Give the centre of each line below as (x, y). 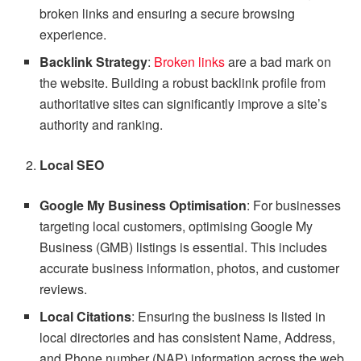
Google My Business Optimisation (143, 205)
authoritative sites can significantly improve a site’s (184, 104)
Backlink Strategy (94, 62)
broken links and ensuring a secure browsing (168, 14)
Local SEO (72, 165)
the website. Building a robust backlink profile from (183, 83)
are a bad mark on (278, 62)
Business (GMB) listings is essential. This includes (184, 247)
